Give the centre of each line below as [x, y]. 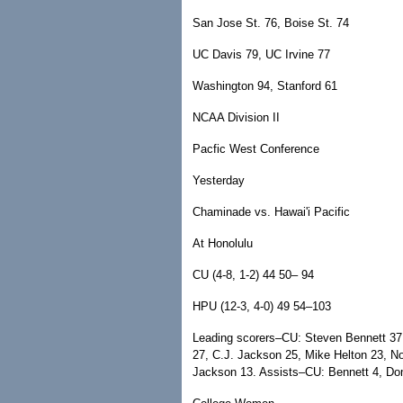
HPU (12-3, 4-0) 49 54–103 [262, 306]
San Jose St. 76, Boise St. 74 [271, 23]
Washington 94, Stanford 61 [265, 86]
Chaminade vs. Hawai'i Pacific [271, 212]
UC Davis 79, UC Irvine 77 [261, 54]
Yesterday [219, 180]
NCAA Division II [236, 117]
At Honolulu [223, 243]
